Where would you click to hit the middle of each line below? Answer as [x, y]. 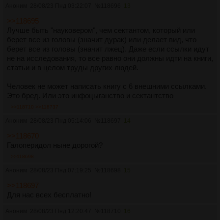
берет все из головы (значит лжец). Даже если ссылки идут [108, 49]
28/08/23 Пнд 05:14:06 [61, 121]
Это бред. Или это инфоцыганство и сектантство [90, 95]
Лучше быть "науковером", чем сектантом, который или [101, 30]
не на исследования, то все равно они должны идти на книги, [110, 58]
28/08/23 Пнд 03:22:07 [61, 6]
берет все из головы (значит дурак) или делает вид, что [102, 39]
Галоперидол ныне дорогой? [55, 145]
